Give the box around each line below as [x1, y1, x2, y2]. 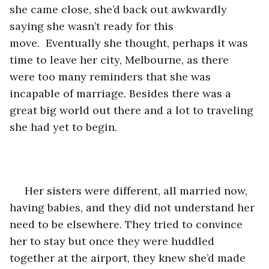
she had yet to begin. [10, 119, 117, 134]
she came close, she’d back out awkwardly [10, 2, 230, 16]
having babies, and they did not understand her [10, 200, 258, 214]
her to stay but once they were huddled [10, 234, 217, 248]
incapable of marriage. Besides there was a [10, 86, 234, 100]
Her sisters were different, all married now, [22, 183, 250, 198]
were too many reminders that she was [10, 69, 214, 83]
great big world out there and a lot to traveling [10, 103, 256, 117]
